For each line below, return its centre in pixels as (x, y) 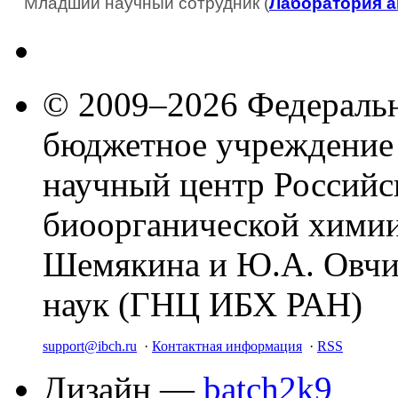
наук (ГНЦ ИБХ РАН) (203, 304)
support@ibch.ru (90, 346)
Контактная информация (227, 346)
